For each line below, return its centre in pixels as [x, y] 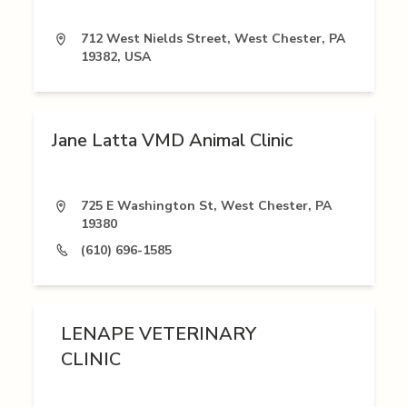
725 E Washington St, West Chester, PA [206, 206]
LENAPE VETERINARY [158, 334]
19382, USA [115, 57]
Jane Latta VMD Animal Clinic [172, 141]
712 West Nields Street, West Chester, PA [213, 39]
